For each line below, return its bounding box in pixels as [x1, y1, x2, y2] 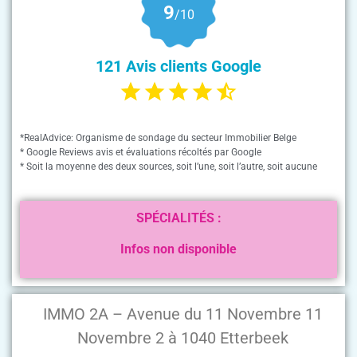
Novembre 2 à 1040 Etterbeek [76, 328, 288, 348]
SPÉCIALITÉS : [135, 210, 222, 226]
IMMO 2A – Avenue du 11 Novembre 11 [42, 304, 323, 324]
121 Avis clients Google [96, 56, 261, 76]
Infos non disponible [120, 241, 237, 257]
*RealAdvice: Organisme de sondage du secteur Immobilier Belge [20, 132, 296, 144]
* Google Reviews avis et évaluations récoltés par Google [20, 147, 261, 159]
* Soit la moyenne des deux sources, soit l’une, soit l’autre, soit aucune [20, 161, 317, 173]
